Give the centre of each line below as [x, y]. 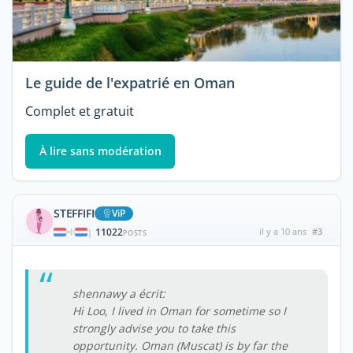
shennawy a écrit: [119, 293]
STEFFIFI [74, 213]
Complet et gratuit [80, 111]
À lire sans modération [100, 151]
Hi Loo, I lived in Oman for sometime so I [179, 310]
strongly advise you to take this [154, 328]
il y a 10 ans [282, 231]
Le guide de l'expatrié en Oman [130, 83]
